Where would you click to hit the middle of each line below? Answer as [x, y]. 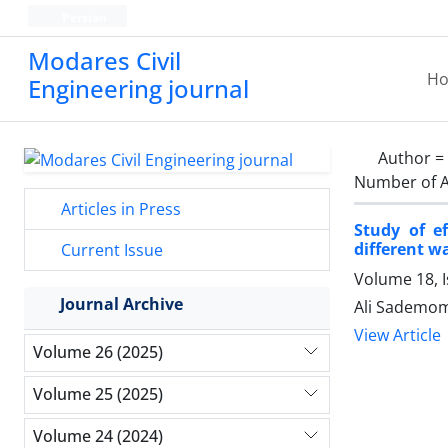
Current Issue [110, 249]
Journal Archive [121, 303]
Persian [82, 17]
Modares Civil [104, 60]
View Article [397, 335]
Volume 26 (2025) [98, 352]
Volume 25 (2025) [98, 394]
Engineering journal [138, 88]
